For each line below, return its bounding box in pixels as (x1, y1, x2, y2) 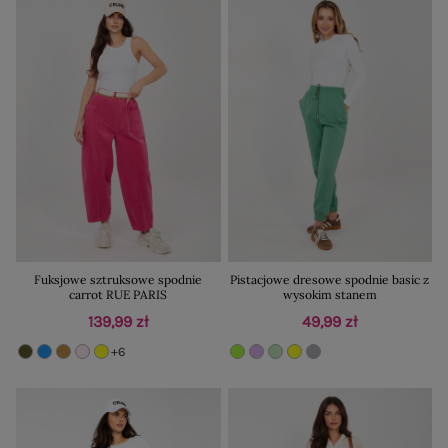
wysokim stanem (282, 287, 377, 303)
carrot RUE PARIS (69, 287, 168, 303)
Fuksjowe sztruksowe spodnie (34, 272, 203, 288)
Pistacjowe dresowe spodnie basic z (230, 272, 430, 288)
